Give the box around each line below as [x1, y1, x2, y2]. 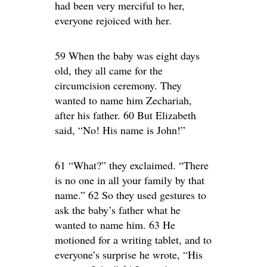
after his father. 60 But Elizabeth [55, 107, 196, 122]
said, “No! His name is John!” [55, 122, 185, 137]
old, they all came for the [55, 63, 163, 77]
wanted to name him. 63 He [55, 217, 175, 232]
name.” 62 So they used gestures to [55, 187, 206, 202]
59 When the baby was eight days [55, 48, 200, 63]
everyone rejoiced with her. [55, 13, 172, 27]
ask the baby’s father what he [55, 202, 181, 217]
